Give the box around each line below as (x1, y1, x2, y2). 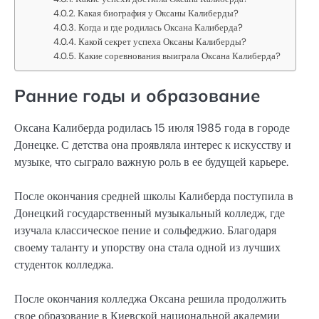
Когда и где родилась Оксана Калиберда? (78, 21, 244, 33)
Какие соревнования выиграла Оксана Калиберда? (78, 49, 281, 62)
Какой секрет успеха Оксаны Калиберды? (78, 35, 247, 48)
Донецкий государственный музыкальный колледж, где (14, 205, 285, 221)
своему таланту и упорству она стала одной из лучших (14, 239, 281, 255)
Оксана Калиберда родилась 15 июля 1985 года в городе (14, 120, 290, 135)
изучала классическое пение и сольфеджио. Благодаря (14, 222, 276, 238)
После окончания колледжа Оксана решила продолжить (14, 291, 286, 306)
